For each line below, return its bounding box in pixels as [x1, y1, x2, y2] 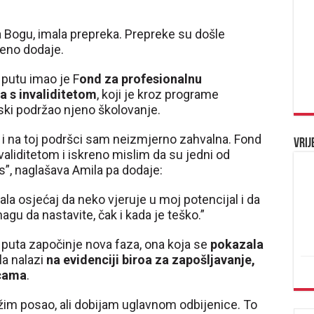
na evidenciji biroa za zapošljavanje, [46, 252, 255, 267]
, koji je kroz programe [97, 87, 219, 102]
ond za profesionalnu [79, 71, 202, 86]
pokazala [210, 237, 264, 252]
